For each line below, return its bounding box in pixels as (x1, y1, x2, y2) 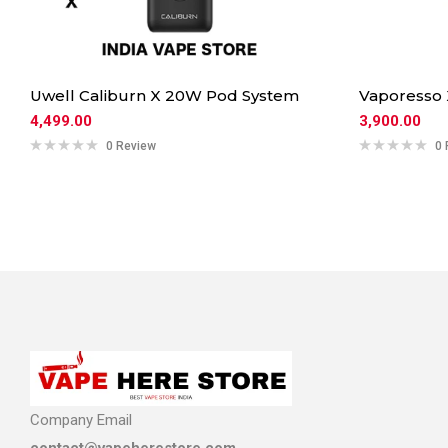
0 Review (106, 138, 156, 153)
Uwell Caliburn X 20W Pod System (30, 85, 299, 105)
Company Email (30, 410, 132, 429)
